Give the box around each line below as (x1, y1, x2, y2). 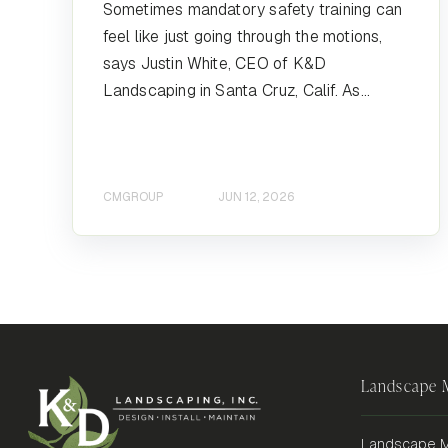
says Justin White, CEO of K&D (102, 52, 327, 74)
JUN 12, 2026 (217, 189, 294, 206)
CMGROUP (102, 189, 164, 206)
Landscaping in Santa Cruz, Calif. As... (102, 79, 371, 101)
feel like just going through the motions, (102, 25, 383, 47)
